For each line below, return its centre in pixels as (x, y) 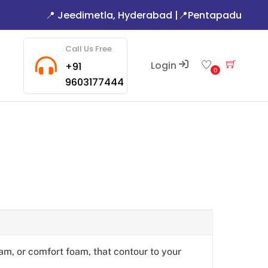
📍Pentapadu (210, 15)
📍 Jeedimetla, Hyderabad (109, 15)
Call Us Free (88, 48)
